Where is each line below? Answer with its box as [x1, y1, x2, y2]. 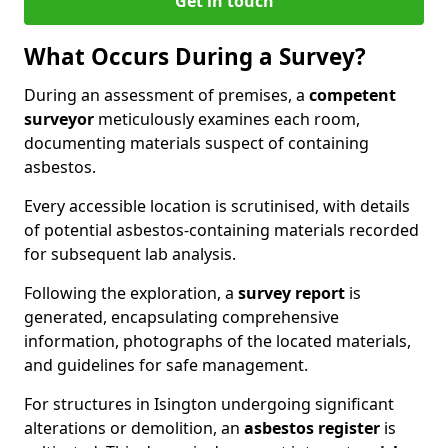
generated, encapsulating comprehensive [24, 305, 339, 328]
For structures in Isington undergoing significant [24, 392, 394, 415]
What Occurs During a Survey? [24, 40, 366, 72]
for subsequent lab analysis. [24, 242, 236, 265]
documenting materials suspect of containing [24, 131, 369, 154]
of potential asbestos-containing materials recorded [24, 218, 419, 241]
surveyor [24, 107, 94, 130]
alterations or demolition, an [24, 416, 244, 439]
